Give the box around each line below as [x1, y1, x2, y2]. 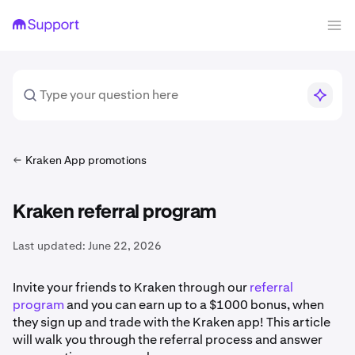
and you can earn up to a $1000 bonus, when [64, 296, 324, 313]
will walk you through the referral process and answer [13, 331, 323, 348]
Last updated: [13, 239, 86, 253]
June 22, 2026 [88, 239, 162, 253]
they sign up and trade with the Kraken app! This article [13, 314, 330, 330]
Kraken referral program [13, 203, 216, 222]
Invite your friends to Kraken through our [13, 279, 250, 296]
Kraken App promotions [25, 153, 147, 167]
